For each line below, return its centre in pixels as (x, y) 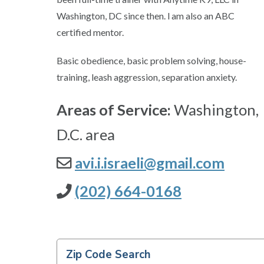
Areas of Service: (114, 110)
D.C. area (86, 135)
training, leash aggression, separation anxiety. (147, 77)
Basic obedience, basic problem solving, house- (151, 61)
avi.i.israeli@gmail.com (150, 163)
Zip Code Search (108, 255)
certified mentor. (90, 32)
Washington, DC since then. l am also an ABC (146, 16)
